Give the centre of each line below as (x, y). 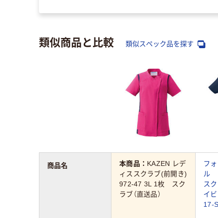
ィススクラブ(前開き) (153, 174)
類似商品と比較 (76, 41)
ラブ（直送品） (140, 194)
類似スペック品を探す (161, 44)
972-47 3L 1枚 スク (153, 184)
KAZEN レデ (167, 164)
